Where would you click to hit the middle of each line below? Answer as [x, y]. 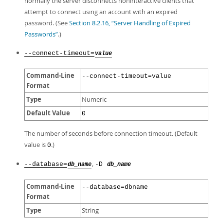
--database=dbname [115, 187]
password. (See [47, 23]
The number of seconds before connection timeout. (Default [111, 133]
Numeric [94, 100]
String [90, 210]
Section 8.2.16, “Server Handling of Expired [130, 23]
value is [36, 145]
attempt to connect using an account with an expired [101, 12]
